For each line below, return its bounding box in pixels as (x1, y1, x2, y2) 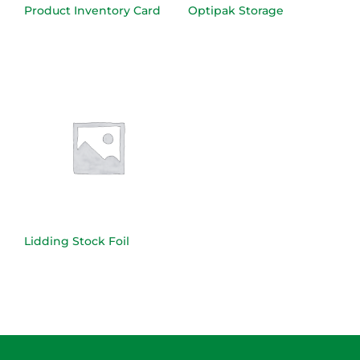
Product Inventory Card (24, 3, 161, 18)
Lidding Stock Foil (24, 233, 129, 248)
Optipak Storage (188, 3, 284, 18)
